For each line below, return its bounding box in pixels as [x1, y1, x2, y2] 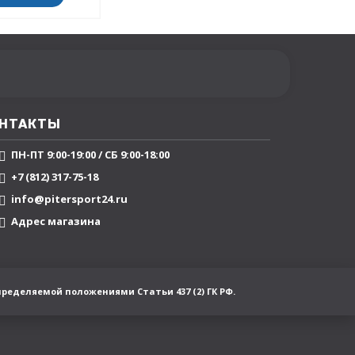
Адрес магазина [11, 214, 101, 229]
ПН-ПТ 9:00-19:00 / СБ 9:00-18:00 [11, 147, 170, 162]
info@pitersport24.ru [11, 192, 128, 207]
